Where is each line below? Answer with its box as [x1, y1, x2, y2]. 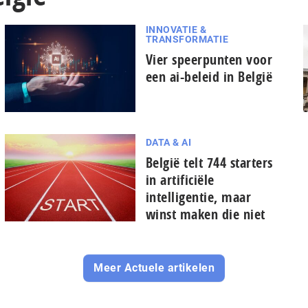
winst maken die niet [145, 205, 265, 223]
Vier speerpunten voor [145, 50, 273, 69]
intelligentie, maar [145, 188, 252, 206]
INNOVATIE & [145, 24, 207, 35]
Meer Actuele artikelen [93, 261, 214, 274]
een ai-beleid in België [145, 67, 273, 86]
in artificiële [145, 170, 214, 189]
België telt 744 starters [145, 153, 273, 172]
